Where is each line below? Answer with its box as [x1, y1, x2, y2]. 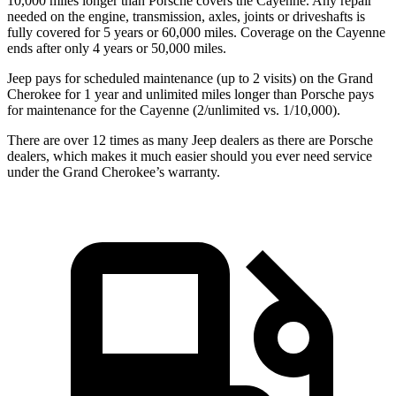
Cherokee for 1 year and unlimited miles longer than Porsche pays [7, 86, 374, 102]
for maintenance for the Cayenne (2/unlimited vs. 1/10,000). [7, 102, 340, 118]
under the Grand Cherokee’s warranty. [7, 164, 220, 179]
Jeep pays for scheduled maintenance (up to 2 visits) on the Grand [7, 70, 373, 86]
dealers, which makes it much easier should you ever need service [7, 148, 372, 164]
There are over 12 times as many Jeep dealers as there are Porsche [7, 132, 373, 148]
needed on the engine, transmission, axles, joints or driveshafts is [7, 8, 365, 24]
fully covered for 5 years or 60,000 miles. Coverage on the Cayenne [7, 24, 385, 40]
